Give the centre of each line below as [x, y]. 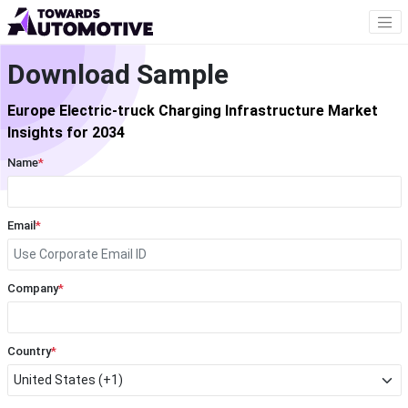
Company [32, 289]
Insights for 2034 [66, 133]
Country [29, 352]
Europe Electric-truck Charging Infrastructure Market [192, 111]
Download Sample [117, 75]
